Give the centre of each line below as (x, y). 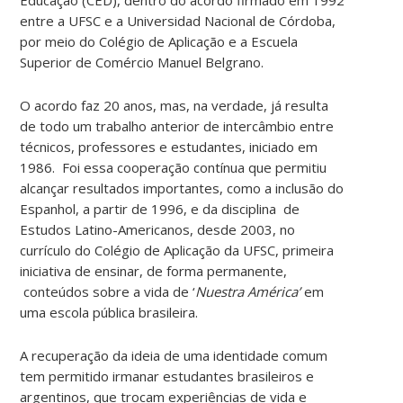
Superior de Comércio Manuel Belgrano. (142, 62)
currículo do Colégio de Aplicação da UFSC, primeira (177, 250)
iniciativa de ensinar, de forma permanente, (154, 270)
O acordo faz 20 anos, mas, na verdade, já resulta (175, 105)
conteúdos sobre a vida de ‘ (108, 291)
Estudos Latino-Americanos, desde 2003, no (158, 229)
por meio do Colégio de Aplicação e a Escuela (159, 41)
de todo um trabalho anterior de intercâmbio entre (177, 125)
